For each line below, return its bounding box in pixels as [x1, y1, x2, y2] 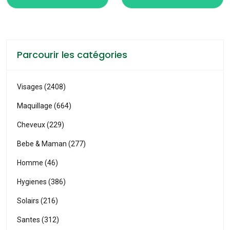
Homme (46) [17, 159, 58, 167]
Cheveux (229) [17, 121, 64, 129]
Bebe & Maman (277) [17, 140, 86, 148]
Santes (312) [17, 216, 59, 224]
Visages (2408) [17, 83, 66, 91]
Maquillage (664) [17, 102, 71, 110]
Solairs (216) [17, 197, 58, 205]
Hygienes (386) [17, 178, 66, 186]
